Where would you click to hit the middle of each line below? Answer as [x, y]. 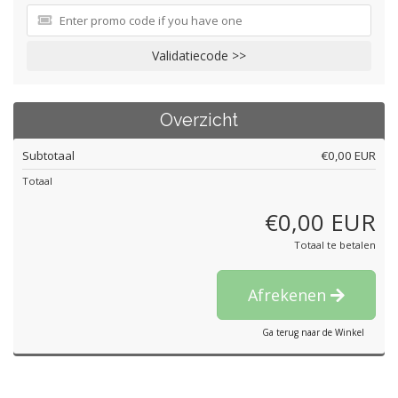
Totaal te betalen [335, 245]
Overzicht [199, 120]
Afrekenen [289, 295]
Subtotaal [48, 155]
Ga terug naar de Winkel [313, 332]
